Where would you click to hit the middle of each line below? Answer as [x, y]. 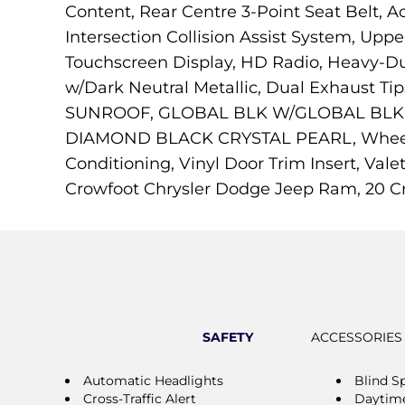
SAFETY [227, 337]
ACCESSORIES [356, 337]
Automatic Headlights [153, 380]
